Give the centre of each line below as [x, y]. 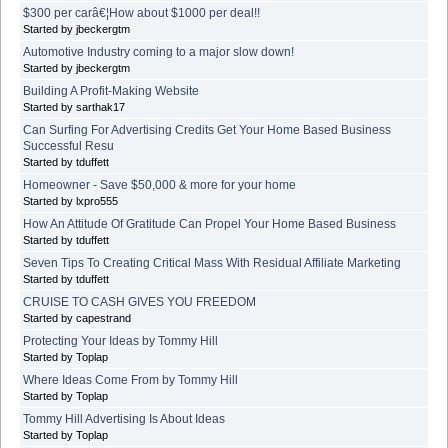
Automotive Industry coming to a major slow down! [158, 51]
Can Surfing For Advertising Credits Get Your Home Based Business [207, 129]
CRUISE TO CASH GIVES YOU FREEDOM [139, 301]
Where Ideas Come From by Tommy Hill [130, 379]
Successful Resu [68, 145]
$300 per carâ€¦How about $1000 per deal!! [141, 12]
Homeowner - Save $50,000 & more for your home [159, 184]
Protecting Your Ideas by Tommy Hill [120, 340]
